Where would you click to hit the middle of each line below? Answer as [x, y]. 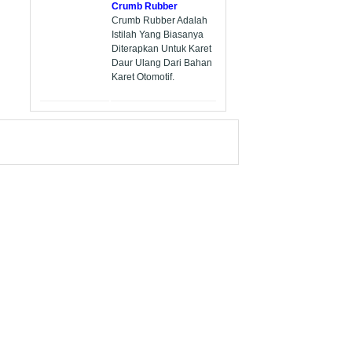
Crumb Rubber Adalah [159, 21]
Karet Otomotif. [143, 77]
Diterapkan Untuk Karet [161, 49]
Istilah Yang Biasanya [158, 35]
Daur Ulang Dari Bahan [162, 63]
